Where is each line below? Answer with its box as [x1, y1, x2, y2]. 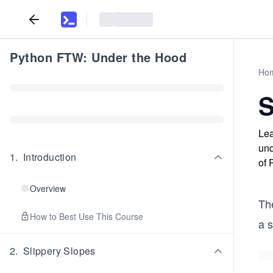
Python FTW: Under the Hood [10, 48, 186, 66]
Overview [30, 182, 66, 194]
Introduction [23, 150, 77, 164]
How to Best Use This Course [30, 210, 143, 222]
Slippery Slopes [23, 244, 96, 258]
